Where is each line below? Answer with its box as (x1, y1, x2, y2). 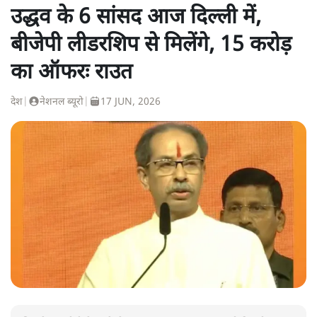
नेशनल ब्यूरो (40, 95, 83, 109)
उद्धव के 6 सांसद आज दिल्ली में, (11, 4, 261, 32)
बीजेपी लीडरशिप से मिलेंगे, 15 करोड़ (11, 31, 292, 59)
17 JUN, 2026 (100, 95, 161, 109)
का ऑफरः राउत (11, 59, 132, 87)
